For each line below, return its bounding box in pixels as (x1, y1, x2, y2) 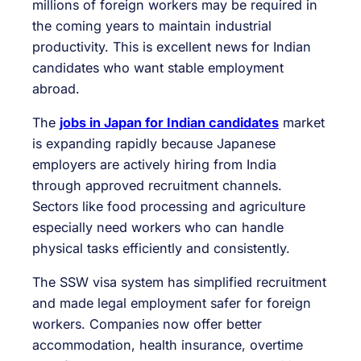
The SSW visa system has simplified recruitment (32, 274, 326, 291)
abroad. (32, 80, 80, 97)
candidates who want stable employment (32, 59, 284, 76)
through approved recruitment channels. (32, 177, 282, 194)
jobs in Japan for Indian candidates (60, 114, 279, 131)
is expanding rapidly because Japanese (32, 135, 276, 152)
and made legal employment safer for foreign (32, 295, 311, 312)
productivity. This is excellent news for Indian (32, 38, 311, 55)
